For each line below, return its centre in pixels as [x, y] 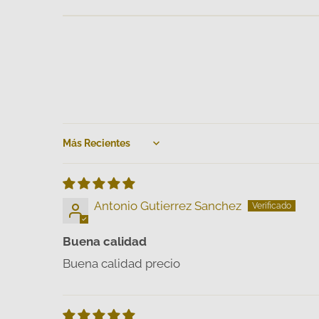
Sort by [82, 150]
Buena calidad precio [121, 263]
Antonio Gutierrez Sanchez [168, 205]
